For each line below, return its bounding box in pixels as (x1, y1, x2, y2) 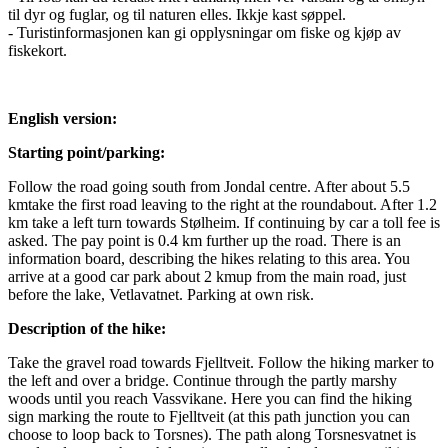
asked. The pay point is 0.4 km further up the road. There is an (8, 232, 401, 250)
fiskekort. (8, 42, 67, 60)
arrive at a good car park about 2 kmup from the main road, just (8, 268, 406, 286)
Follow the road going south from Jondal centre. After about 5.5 (8, 178, 410, 196)
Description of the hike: (8, 320, 166, 338)
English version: (8, 110, 117, 128)
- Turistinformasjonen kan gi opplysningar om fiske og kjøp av (8, 24, 401, 42)
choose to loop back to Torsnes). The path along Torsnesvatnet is (8, 426, 416, 444)
